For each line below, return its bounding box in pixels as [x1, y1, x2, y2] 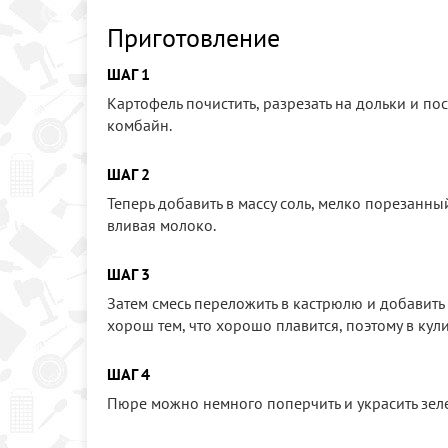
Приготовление [107, 21, 280, 55]
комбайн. [107, 115, 172, 136]
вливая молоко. [107, 215, 216, 236]
